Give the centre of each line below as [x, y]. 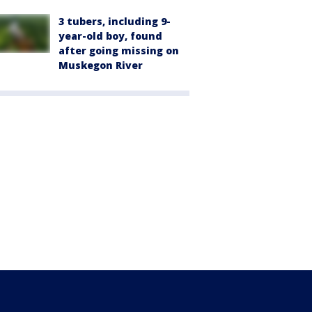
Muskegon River [101, 65]
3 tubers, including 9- [115, 22]
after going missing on [119, 51]
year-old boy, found [110, 36]
